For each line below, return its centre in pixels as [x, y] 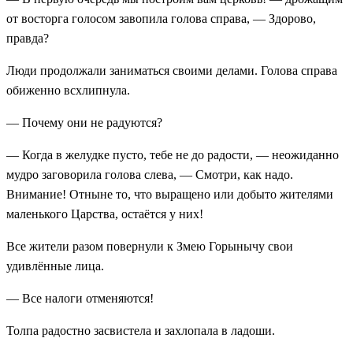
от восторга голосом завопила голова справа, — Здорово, [161, 18]
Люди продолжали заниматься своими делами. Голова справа [172, 70]
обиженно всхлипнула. [68, 90]
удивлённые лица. [55, 266]
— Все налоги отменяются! [80, 298]
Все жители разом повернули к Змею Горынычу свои [150, 246]
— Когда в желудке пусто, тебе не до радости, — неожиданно [173, 154]
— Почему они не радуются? [84, 122]
